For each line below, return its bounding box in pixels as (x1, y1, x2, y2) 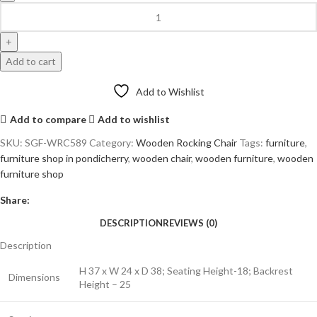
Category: (89, 137, 134, 149)
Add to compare (9, 113, 86, 125)
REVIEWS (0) (163, 217, 217, 229)
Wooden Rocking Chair (136, 137, 237, 149)
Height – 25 (79, 278, 131, 291)
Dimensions (8, 271, 60, 284)
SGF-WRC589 (25, 137, 89, 149)
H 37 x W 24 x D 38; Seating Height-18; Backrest (79, 265, 293, 277)
